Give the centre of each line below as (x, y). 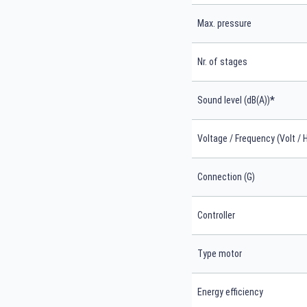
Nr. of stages (222, 62)
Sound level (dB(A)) (234, 100)
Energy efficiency (230, 292)
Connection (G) (226, 177)
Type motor (220, 254)
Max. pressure (224, 24)
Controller (216, 216)
